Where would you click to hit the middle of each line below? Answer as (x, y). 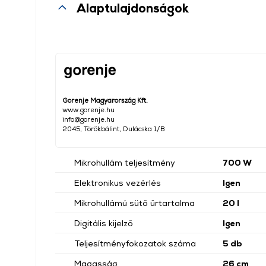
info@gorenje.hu (88, 119)
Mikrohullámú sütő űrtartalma (134, 203)
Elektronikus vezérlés (118, 183)
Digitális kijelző (104, 223)
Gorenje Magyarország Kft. (105, 100)
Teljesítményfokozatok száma (135, 243)
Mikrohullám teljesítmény (125, 162)
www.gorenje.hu (88, 110)
